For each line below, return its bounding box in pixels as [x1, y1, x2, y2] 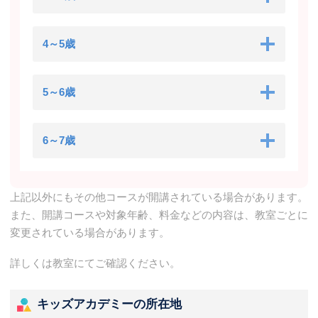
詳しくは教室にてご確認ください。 [10, 257, 180, 270]
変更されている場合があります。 [10, 226, 170, 239]
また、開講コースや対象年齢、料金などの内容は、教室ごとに [10, 209, 308, 221]
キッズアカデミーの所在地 [37, 297, 182, 312]
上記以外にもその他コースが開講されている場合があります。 [10, 191, 308, 204]
